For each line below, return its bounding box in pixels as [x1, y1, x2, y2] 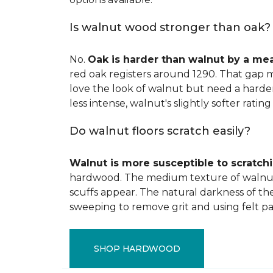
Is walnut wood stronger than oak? [69, 21, 271, 34]
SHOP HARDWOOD [94, 243, 180, 254]
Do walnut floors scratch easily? [69, 124, 250, 138]
